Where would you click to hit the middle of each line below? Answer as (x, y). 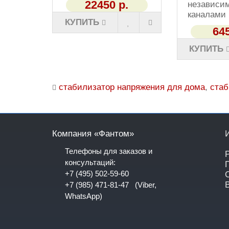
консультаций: (90, 162)
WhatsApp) (84, 196)
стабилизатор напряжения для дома (132, 87)
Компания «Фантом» (93, 134)
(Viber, (143, 185)
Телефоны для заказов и (109, 151)
